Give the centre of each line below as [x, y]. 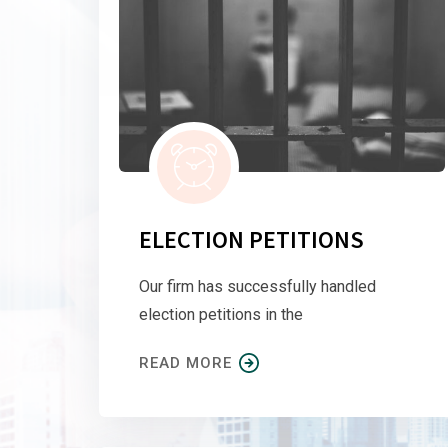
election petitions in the [221, 314]
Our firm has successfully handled [257, 286]
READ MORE [185, 362]
